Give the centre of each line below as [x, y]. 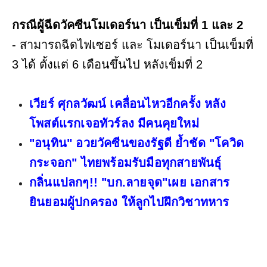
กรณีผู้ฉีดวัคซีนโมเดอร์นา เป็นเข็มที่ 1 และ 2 [129, 25]
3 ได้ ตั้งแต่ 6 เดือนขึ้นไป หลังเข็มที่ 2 [109, 64]
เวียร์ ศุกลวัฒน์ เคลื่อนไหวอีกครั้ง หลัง [128, 103]
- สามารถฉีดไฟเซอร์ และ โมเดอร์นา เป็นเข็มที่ [133, 44]
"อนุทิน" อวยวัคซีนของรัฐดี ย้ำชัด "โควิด [136, 143]
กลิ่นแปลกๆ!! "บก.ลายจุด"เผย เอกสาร [130, 182]
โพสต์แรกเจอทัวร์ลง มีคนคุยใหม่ [114, 123]
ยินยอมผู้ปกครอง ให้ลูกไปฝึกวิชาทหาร [129, 202]
